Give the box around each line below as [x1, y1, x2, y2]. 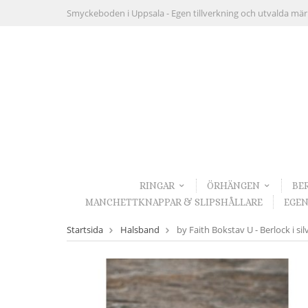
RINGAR [139, 180, 175, 192]
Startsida [67, 223, 103, 236]
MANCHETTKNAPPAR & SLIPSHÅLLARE [85, 196, 263, 208]
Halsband [120, 223, 159, 236]
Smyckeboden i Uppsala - [67, 7, 171, 19]
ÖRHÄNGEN [206, 180, 260, 192]
